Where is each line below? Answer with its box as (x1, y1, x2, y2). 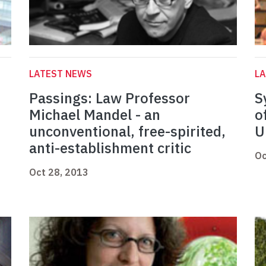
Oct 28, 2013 (29, 166, 88, 179)
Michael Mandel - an (29, 105, 160, 125)
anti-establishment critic (29, 138, 191, 158)
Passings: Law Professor (29, 88, 190, 108)
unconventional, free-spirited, (29, 122, 226, 141)
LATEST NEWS (29, 68, 92, 80)
